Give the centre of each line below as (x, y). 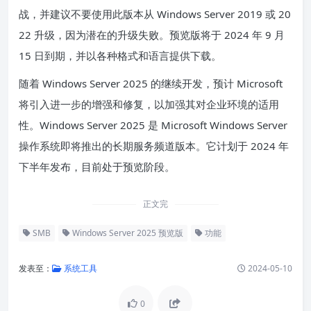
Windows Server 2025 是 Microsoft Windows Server (163, 125)
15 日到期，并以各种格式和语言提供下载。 (120, 56)
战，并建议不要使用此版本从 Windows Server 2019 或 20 (155, 14)
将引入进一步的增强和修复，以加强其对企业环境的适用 (149, 104)
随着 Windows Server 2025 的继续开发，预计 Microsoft (151, 84)
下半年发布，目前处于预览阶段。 (97, 167)
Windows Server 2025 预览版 (127, 233)
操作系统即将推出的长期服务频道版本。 (112, 146)
